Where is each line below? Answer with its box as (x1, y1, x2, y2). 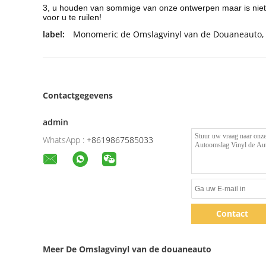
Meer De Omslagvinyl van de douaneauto (43, 243, 211, 255)
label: (43, 28, 65, 40)
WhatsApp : (43, 134, 84, 145)
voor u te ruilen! (43, 12, 102, 22)
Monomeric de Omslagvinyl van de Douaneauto (73, 28, 262, 40)
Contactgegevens (43, 90, 113, 101)
